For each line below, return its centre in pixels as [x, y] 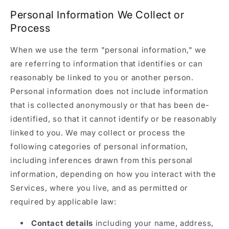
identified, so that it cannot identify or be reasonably [114, 119]
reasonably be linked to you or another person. [102, 78]
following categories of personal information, [99, 147]
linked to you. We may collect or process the [98, 133]
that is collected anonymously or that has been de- [110, 105]
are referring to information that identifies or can [107, 64]
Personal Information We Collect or [97, 15]
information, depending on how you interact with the [113, 174]
